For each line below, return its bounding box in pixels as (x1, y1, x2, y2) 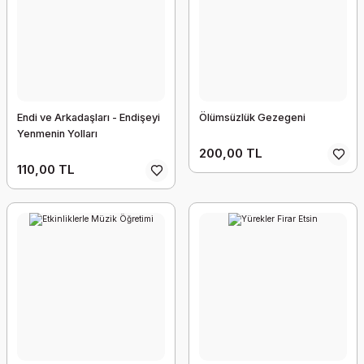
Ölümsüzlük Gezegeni (199, 111, 305, 123)
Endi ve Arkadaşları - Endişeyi (17, 111, 160, 123)
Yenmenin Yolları (17, 128, 97, 140)
